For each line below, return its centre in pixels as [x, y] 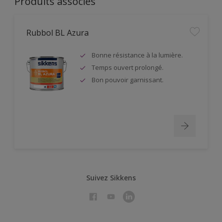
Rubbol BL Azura [57, 32]
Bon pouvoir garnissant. [128, 80]
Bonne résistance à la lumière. [137, 55]
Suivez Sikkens [111, 177]
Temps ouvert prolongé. [128, 67]
